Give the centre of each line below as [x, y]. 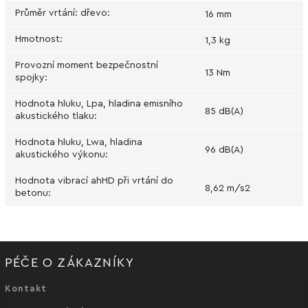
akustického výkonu [60, 154]
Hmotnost [37, 39]
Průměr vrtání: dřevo [61, 13]
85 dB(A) [224, 111]
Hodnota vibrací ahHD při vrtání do [94, 180]
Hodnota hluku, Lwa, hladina [79, 142]
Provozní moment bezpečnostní [87, 65]
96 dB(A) [224, 150]
